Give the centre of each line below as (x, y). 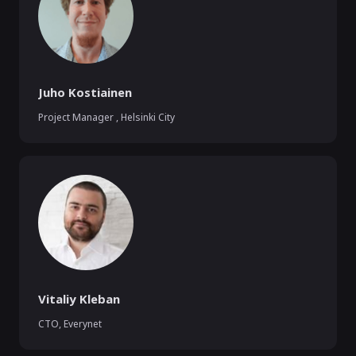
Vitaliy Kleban (79, 299)
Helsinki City (148, 117)
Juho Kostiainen (85, 92)
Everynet (83, 324)
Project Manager (77, 117)
